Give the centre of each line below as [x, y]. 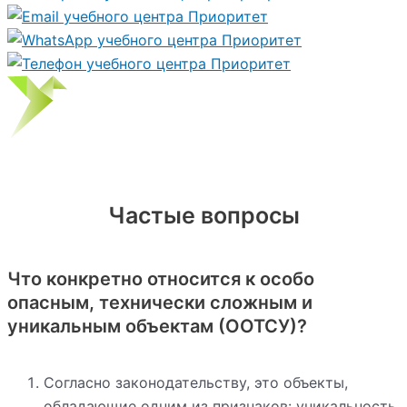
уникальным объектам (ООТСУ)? [157, 326]
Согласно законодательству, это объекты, [196, 382]
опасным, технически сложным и [160, 302]
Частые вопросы [203, 215]
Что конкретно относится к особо [161, 278]
